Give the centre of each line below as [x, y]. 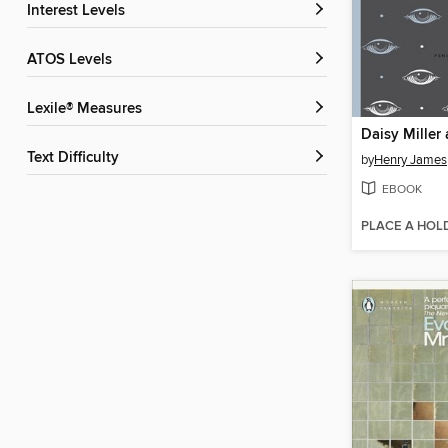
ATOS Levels [74, 60]
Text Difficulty [76, 158]
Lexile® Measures [88, 109]
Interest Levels [78, 11]
